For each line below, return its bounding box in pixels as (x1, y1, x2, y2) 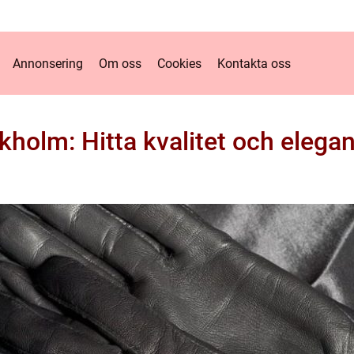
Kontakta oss (217, 55, 291, 71)
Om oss (99, 55, 141, 71)
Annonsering (13, 55, 83, 71)
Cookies (157, 55, 201, 71)
